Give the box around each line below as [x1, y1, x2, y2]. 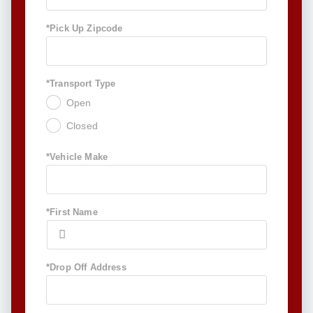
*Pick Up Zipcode [45, 23, 123, 34]
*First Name [45, 207, 98, 218]
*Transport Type [45, 78, 116, 89]
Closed [66, 120, 98, 132]
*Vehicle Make [45, 152, 108, 163]
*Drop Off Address [45, 262, 126, 273]
